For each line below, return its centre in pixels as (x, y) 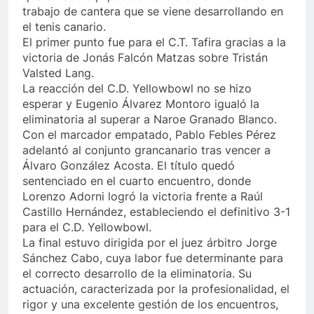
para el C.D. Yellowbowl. (87, 227)
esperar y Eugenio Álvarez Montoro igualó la (141, 104)
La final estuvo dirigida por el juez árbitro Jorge (150, 243)
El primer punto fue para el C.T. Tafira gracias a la (154, 42)
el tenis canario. (64, 27)
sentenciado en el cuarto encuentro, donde (137, 181)
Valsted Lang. (58, 73)
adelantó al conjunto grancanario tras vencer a (146, 150)
